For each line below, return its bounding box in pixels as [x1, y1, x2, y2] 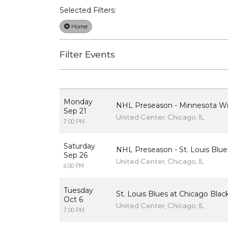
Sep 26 [64, 151, 88, 160]
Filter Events [60, 49, 115, 60]
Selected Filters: [60, 6, 116, 15]
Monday [64, 97, 93, 107]
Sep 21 [64, 106, 87, 116]
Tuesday [64, 186, 93, 195]
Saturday [64, 141, 95, 151]
